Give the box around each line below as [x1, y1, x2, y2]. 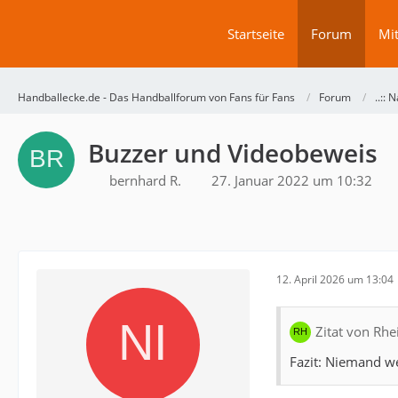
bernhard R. [109, 171, 181, 189]
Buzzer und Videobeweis [88, 136, 378, 170]
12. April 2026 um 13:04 [276, 271, 394, 287]
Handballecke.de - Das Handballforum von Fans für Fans [18, 90, 295, 105]
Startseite [227, 25, 284, 43]
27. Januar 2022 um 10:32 [211, 171, 372, 189]
